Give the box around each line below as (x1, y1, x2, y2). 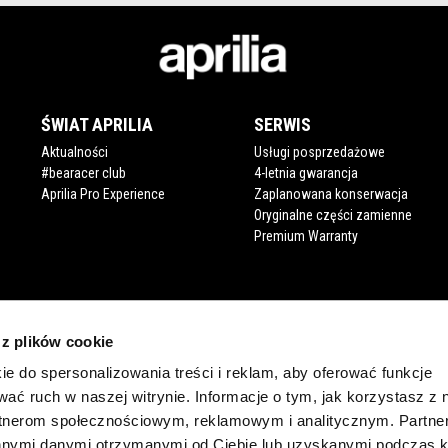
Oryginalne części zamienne (254, 207, 413, 224)
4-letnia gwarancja (254, 165, 359, 182)
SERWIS (254, 114, 312, 136)
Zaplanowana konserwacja (254, 186, 409, 203)
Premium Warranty (254, 228, 359, 245)
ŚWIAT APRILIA (40, 114, 153, 136)
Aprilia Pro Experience (40, 186, 165, 203)
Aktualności (40, 144, 108, 161)
